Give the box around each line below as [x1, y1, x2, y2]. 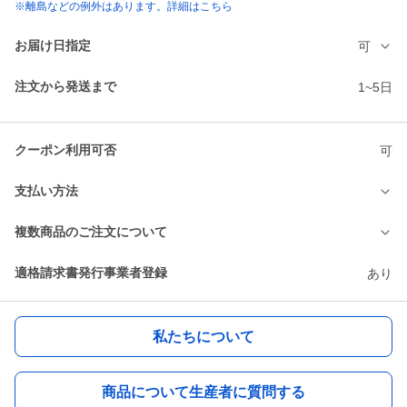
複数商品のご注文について [15, 224, 167, 240]
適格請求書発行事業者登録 [15, 265, 167, 281]
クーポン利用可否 [15, 143, 116, 158]
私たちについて [153, 328, 254, 344]
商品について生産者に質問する [102, 383, 305, 400]
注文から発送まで [15, 79, 116, 94]
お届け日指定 [15, 38, 91, 54]
